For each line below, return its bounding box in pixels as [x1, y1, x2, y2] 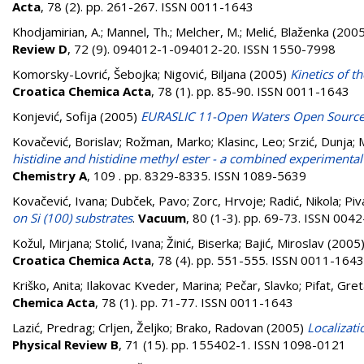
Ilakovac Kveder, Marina [86, 277, 219, 293]
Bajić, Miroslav [245, 235, 324, 251]
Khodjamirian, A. [12, 24, 101, 40]
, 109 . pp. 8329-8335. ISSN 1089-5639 [87, 167, 306, 184]
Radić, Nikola [269, 193, 339, 209]
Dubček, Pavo [110, 193, 187, 209]
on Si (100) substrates [12, 210, 132, 226]
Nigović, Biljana [163, 66, 246, 82]
